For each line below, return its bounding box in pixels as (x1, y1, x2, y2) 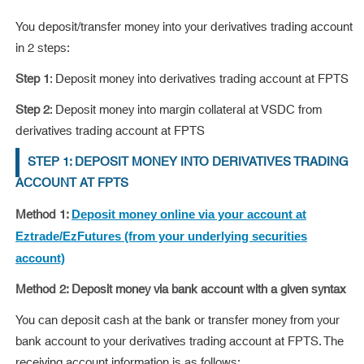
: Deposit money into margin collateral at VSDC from (50, 99, 322, 122)
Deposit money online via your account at (71, 207, 306, 222)
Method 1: (15, 204, 71, 227)
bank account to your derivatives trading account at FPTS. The (15, 331, 344, 353)
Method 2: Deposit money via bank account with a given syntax (15, 279, 346, 301)
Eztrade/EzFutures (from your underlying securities (15, 229, 307, 244)
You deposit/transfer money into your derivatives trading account (15, 16, 353, 39)
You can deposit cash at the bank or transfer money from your (15, 310, 340, 332)
